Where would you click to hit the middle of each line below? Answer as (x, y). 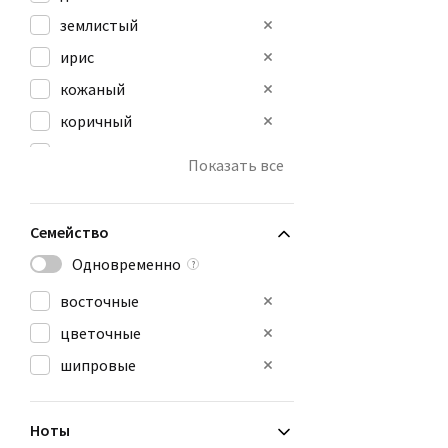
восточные (99, 301)
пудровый (96, 185)
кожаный (92, 89)
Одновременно (126, 264)
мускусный (97, 153)
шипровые (98, 365)
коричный (96, 121)
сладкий (89, 217)
